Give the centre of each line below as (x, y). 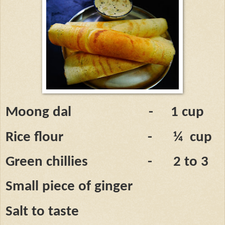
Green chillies (47, 162)
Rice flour (34, 137)
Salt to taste (42, 211)
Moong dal (38, 113)
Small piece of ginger (69, 187)
